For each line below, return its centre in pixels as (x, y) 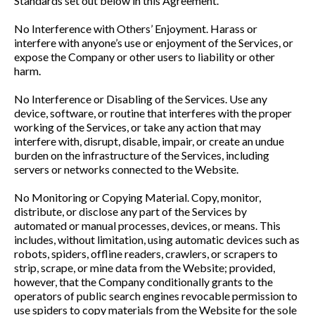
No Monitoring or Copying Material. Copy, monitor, (137, 197)
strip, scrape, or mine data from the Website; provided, (144, 268)
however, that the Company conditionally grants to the (143, 282)
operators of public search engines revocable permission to (156, 296)
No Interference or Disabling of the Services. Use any (141, 99)
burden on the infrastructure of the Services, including (142, 155)
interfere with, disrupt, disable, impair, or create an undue (149, 141)
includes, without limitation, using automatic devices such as (157, 239)
